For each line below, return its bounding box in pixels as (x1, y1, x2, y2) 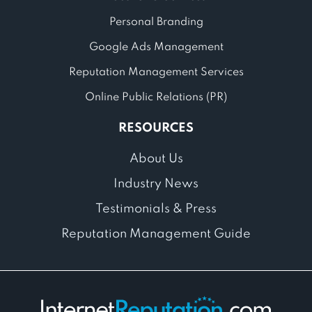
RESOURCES (118, 121, 194, 134)
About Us (129, 152, 183, 165)
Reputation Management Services (68, 66, 244, 78)
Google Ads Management (88, 41, 224, 53)
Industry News (114, 177, 198, 190)
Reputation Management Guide (61, 227, 251, 240)
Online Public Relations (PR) (85, 91, 227, 103)
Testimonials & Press (95, 202, 217, 215)
